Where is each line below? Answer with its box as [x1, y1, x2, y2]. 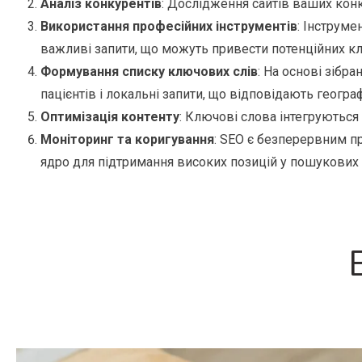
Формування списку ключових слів [40, 64, 258, 80]
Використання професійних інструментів [40, 19, 297, 35]
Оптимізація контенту [40, 109, 179, 125]
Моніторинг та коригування [40, 132, 214, 148]
